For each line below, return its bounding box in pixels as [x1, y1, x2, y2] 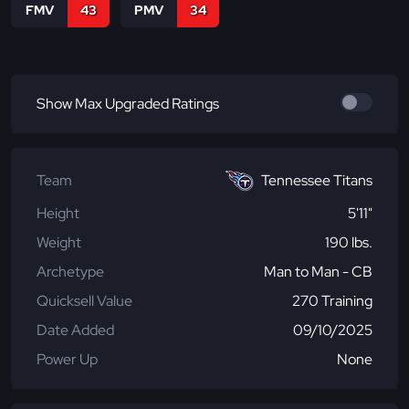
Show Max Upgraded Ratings [37, 93, 219, 113]
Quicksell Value [37, 290, 132, 310]
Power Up [37, 349, 98, 369]
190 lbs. [325, 232, 372, 252]
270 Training [292, 290, 372, 310]
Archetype [37, 261, 104, 281]
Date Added [37, 320, 114, 340]
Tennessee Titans [261, 170, 372, 190]
